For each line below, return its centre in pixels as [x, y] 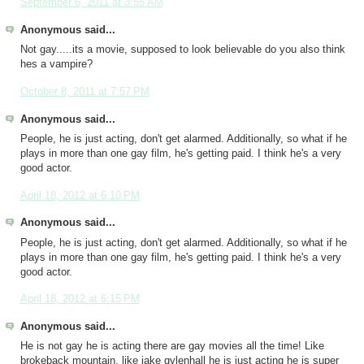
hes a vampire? [56, 65]
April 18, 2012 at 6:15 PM [80, 299]
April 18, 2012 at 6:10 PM [80, 195]
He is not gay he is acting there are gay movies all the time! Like [172, 347]
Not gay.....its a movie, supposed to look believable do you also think [182, 50]
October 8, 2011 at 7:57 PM [84, 91]
